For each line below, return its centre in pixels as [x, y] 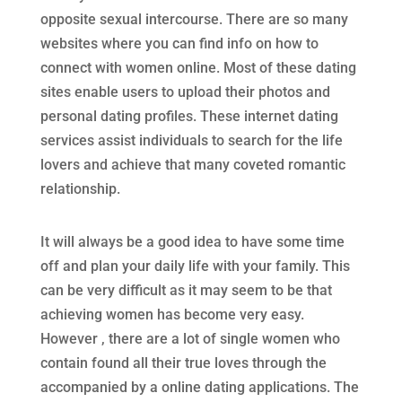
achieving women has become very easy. [172, 315]
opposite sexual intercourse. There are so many [194, 19]
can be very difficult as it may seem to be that [186, 290]
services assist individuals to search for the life [191, 140]
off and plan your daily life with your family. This [195, 266]
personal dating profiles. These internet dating [189, 116]
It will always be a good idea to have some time [192, 242]
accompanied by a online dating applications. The [199, 387]
